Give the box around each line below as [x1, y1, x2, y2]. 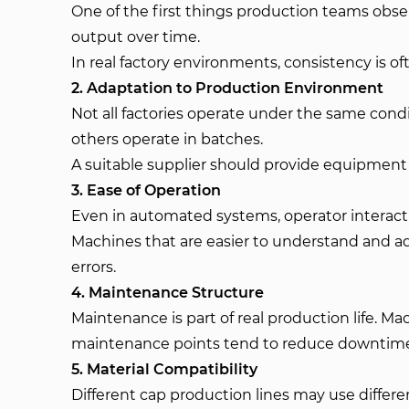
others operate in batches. [71, 131, 264, 148]
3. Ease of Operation [71, 182, 222, 199]
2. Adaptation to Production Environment [71, 79, 384, 97]
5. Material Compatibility [71, 361, 258, 378]
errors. [71, 258, 117, 276]
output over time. [71, 28, 201, 46]
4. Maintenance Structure [71, 284, 265, 301]
